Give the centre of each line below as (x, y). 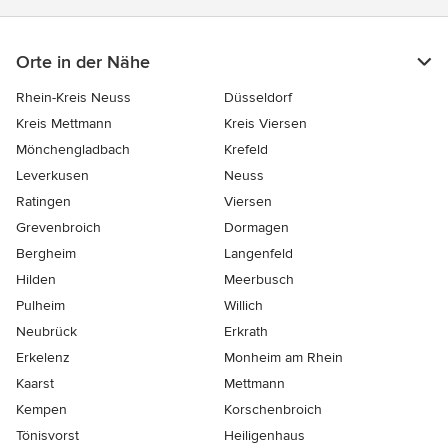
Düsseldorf (258, 98)
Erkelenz (43, 358)
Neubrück (46, 332)
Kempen (41, 410)
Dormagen (256, 228)
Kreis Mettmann (64, 124)
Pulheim (40, 306)
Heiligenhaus (264, 436)
